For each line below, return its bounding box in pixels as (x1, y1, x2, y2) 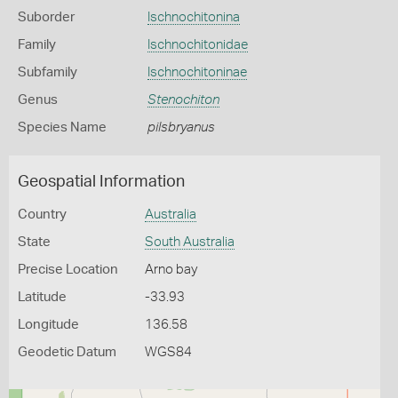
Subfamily (18, 66, 77, 79)
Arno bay (144, 263, 197, 276)
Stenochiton (147, 93, 219, 107)
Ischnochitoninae (147, 66, 247, 79)
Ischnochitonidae (147, 38, 248, 52)
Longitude (18, 318, 79, 331)
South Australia (144, 235, 235, 249)
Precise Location (18, 263, 118, 276)
